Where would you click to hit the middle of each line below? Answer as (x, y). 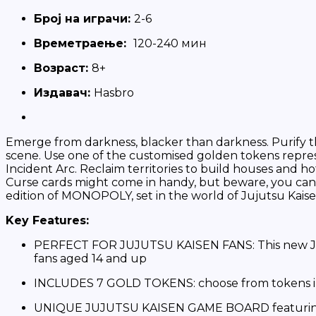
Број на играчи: (84, 19)
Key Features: (47, 220)
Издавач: (64, 93)
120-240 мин (170, 43)
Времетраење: (84, 43)
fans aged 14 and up (90, 259)
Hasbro (114, 93)
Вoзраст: (63, 68)
